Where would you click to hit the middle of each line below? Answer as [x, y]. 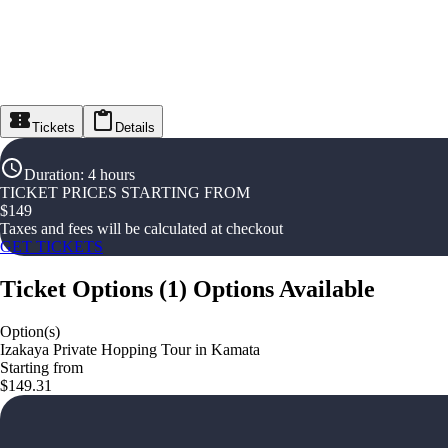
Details [135, 128]
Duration [52, 175]
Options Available [284, 289]
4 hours [111, 175]
